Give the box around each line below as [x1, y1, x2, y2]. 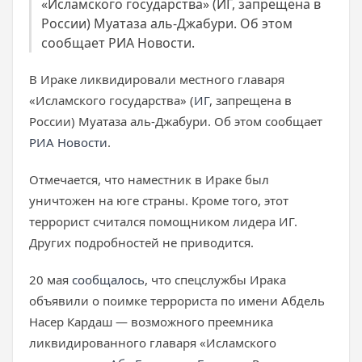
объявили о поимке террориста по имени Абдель [29, 293, 325, 309]
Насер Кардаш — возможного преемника [29, 314, 273, 330]
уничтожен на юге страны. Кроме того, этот [29, 192, 288, 208]
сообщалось [72, 271, 145, 288]
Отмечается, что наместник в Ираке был [29, 171, 269, 187]
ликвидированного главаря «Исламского [29, 335, 276, 351]
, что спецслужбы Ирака [145, 271, 286, 288]
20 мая [29, 271, 72, 288]
